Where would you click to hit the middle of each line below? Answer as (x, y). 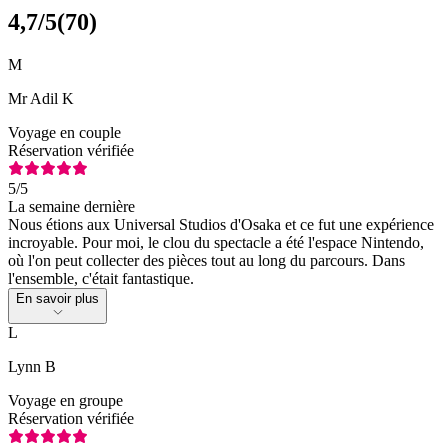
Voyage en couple (64, 132)
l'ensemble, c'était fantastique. (101, 278)
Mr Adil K (41, 98)
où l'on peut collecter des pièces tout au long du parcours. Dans (206, 260)
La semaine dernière (71, 206)
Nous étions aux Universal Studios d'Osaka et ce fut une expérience (221, 224)
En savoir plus (57, 298)
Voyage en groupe (65, 400)
